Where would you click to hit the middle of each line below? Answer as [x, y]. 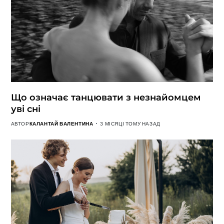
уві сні [25, 109]
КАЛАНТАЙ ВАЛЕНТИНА [61, 123]
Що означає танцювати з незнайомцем [106, 97]
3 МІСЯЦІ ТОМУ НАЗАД [130, 123]
